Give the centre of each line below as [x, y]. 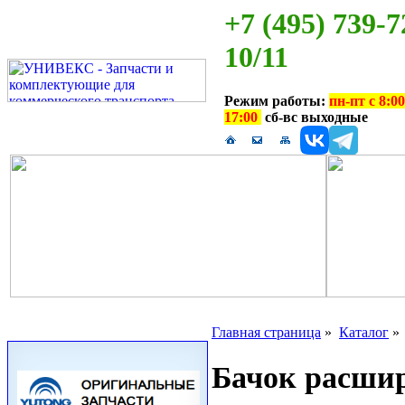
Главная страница [266, 332]
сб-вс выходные [315, 118]
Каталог [364, 332]
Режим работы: [277, 101]
